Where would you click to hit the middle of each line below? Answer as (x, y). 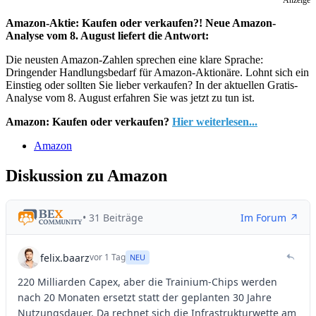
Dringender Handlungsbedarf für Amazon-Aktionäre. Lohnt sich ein (157, 73)
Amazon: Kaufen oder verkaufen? (89, 122)
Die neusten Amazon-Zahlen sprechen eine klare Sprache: (134, 60)
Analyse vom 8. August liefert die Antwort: (107, 36)
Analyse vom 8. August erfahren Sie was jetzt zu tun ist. (130, 98)
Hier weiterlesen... (215, 122)
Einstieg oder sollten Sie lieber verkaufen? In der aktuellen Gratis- (152, 85)
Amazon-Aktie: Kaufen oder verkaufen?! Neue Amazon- (141, 23)
